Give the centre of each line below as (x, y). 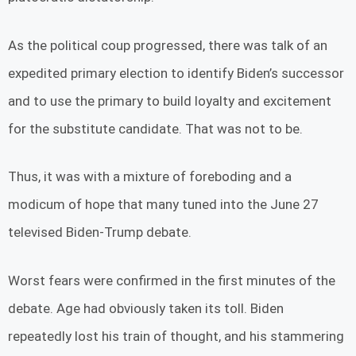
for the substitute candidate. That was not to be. (155, 128)
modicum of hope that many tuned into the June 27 (163, 205)
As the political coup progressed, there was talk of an (168, 45)
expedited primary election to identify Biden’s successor (176, 73)
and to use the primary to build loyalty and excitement (170, 101)
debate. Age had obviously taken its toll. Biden (146, 308)
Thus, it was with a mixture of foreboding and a (150, 177)
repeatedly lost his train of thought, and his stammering (176, 336)
